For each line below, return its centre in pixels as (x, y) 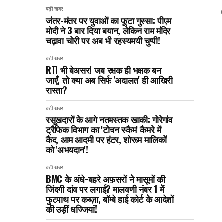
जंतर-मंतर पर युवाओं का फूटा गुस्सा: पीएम (109, 20)
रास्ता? (56, 89)
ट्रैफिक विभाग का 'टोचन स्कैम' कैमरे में (103, 129)
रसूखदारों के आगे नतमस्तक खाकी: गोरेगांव (109, 119)
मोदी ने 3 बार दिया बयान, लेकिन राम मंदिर (108, 30)
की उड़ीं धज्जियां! (71, 208)
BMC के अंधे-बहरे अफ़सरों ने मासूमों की (105, 179)
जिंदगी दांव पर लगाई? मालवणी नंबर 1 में (105, 189)
